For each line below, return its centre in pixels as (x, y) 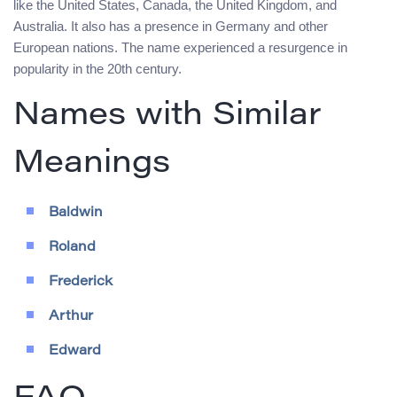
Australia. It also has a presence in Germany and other (171, 27)
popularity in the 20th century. (97, 69)
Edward (75, 352)
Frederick (81, 283)
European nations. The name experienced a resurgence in (180, 48)
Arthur (71, 317)
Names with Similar (167, 117)
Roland (72, 248)
